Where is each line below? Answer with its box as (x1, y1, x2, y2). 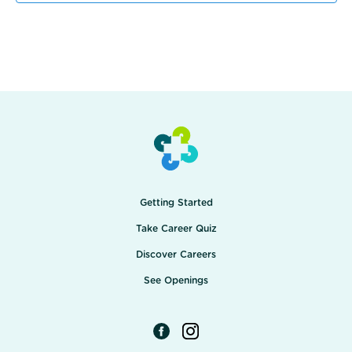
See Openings (144, 276, 208, 285)
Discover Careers (136, 250, 216, 259)
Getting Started (139, 198, 213, 207)
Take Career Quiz (135, 224, 217, 233)
